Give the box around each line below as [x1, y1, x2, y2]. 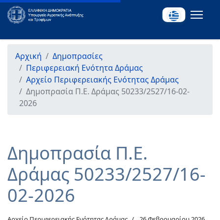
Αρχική [15, 51, 42, 61]
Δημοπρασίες [53, 51, 103, 61]
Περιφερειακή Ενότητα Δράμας [26, 62, 143, 73]
